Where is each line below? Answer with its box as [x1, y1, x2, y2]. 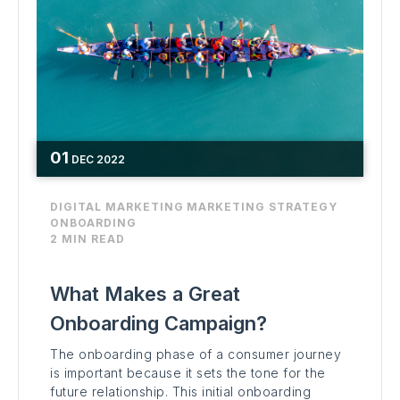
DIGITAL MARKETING [50, 200, 184, 214]
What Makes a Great [50, 282, 240, 306]
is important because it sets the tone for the [50, 365, 326, 381]
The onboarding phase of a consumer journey [50, 346, 341, 362]
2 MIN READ [50, 232, 125, 246]
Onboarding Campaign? [50, 312, 267, 336]
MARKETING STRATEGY [187, 200, 337, 214]
